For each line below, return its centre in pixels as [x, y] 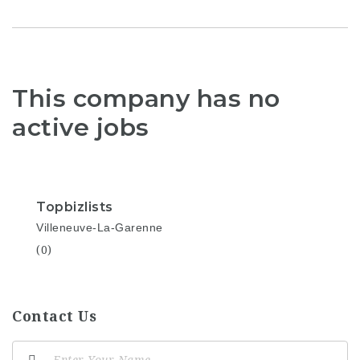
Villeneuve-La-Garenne [100, 228]
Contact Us [54, 317]
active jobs [81, 127]
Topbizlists [75, 207]
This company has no [146, 98]
